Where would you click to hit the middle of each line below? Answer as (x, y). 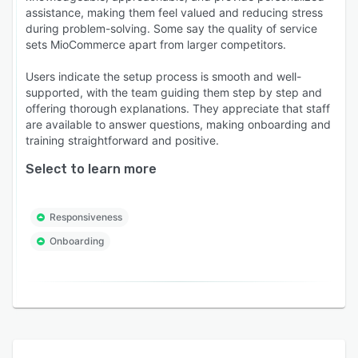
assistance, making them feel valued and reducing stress (174, 12)
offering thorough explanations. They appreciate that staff (178, 108)
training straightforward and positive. (122, 140)
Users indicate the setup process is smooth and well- (163, 76)
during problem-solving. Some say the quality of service (171, 28)
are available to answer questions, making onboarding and (178, 124)
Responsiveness (86, 217)
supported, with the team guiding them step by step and (174, 92)
